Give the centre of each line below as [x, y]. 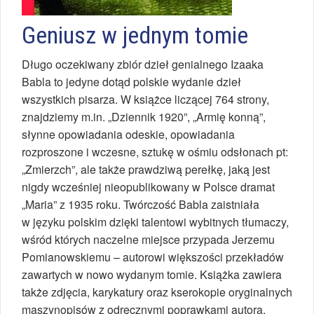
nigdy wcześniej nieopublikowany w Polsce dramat [148, 187]
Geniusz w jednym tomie [135, 35]
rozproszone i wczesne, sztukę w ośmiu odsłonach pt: [155, 152]
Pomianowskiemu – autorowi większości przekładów [153, 257]
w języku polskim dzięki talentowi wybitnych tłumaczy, [155, 222]
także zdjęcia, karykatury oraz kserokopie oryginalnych [157, 292]
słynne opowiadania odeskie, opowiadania [128, 135]
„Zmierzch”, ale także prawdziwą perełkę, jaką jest [146, 170]
